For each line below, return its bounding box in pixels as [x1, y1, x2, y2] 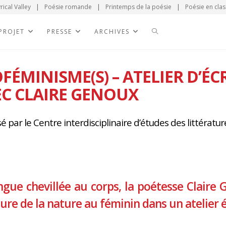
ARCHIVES [94, 27, 130, 36]
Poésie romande [44, 3, 92, 11]
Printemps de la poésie [105, 3, 172, 11]
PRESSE [47, 27, 72, 36]
